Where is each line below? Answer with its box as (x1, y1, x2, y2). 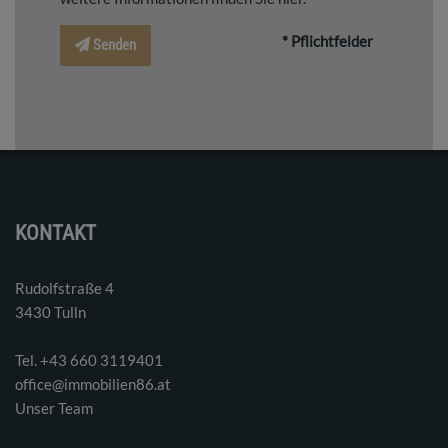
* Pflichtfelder (282, 31, 373, 50)
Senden (93, 35, 136, 54)
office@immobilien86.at (15, 374, 171, 393)
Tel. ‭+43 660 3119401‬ (15, 350, 163, 369)
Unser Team (15, 398, 93, 417)
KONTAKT (15, 220, 96, 245)
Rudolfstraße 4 (15, 278, 114, 297)
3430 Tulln (15, 302, 86, 321)
